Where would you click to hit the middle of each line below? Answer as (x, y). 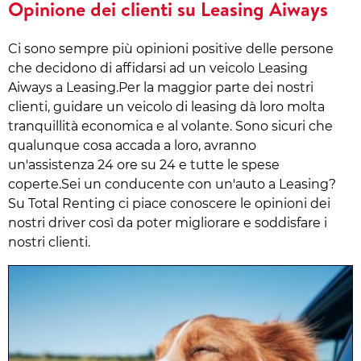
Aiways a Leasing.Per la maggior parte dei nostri (161, 87)
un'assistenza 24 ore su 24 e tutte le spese (144, 164)
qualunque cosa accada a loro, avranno (132, 145)
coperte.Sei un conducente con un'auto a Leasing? (172, 184)
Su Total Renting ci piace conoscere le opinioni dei (169, 203)
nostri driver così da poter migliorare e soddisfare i (168, 222)
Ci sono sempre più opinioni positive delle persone (171, 48)
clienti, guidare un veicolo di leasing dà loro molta (166, 106)
